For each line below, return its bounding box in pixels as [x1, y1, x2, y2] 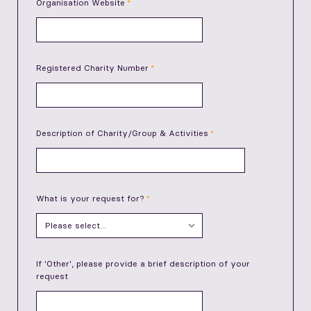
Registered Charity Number [36, 62, 149, 73]
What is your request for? [36, 193, 144, 203]
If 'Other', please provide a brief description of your [36, 258, 250, 269]
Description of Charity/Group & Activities [36, 128, 208, 138]
